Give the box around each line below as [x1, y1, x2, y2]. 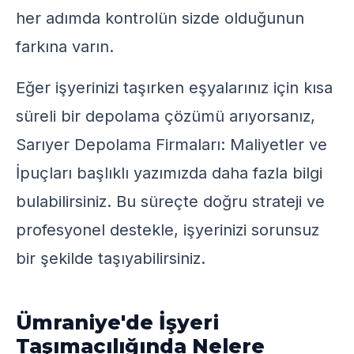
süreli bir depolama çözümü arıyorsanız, [16, 107, 315, 126]
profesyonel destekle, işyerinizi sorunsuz [16, 220, 319, 239]
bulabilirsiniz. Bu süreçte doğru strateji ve [16, 192, 325, 211]
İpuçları [16, 164, 72, 183]
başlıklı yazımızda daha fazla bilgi [72, 164, 322, 183]
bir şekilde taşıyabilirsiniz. [16, 249, 205, 268]
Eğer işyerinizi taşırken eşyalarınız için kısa [16, 78, 333, 97]
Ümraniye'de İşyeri [16, 311, 219, 334]
